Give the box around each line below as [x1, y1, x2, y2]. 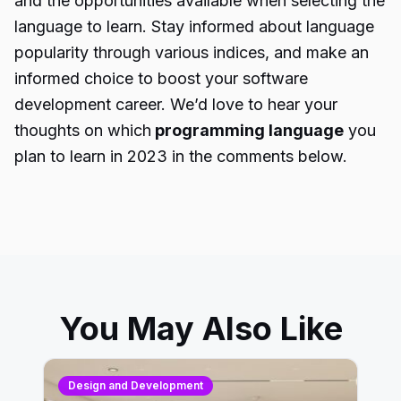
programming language [151, 121, 344, 140]
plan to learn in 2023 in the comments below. [14, 147, 347, 166]
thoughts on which [14, 121, 151, 140]
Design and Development [68, 379, 203, 392]
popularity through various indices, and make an [14, 43, 369, 62]
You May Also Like [58, 309, 343, 348]
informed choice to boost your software [14, 69, 308, 88]
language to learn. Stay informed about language [14, 17, 374, 36]
